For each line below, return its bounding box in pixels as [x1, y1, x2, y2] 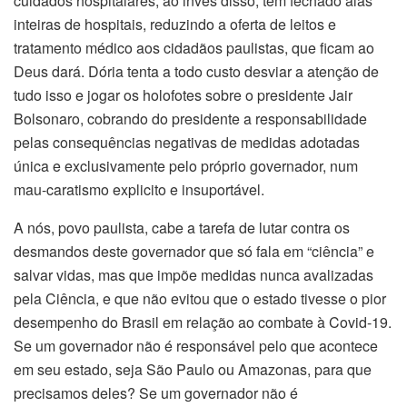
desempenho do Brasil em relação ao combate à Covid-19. [14, 311, 392, 333]
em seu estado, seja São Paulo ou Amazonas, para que [14, 358, 372, 380]
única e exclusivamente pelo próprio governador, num [14, 154, 358, 176]
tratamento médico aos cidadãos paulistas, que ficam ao [14, 36, 374, 58]
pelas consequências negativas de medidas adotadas [14, 131, 360, 153]
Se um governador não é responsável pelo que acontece [14, 334, 378, 356]
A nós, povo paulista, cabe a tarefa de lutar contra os [14, 216, 350, 238]
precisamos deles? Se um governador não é [14, 382, 298, 403]
